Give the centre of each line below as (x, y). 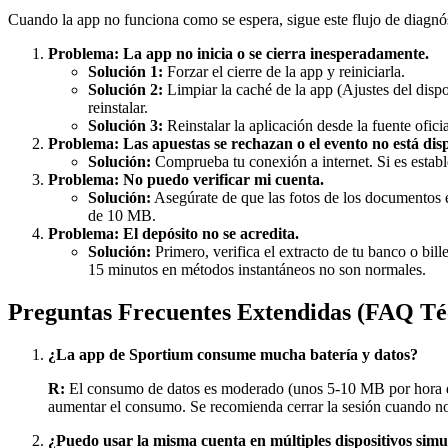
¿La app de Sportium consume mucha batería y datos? (233, 354)
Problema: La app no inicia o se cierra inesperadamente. (238, 53)
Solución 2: (125, 89)
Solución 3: (125, 125)
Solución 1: (125, 71)
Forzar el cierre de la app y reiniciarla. (284, 71)
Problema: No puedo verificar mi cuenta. (186, 179)
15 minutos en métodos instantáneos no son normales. (257, 269)
